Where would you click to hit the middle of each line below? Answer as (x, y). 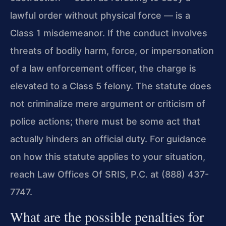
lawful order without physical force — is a (100, 15)
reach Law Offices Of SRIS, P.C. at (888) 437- (109, 174)
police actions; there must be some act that (105, 121)
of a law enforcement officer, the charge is (103, 68)
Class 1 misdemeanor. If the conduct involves (109, 33)
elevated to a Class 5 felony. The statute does (111, 86)
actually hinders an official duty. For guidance (108, 139)
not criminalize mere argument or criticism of (108, 103)
